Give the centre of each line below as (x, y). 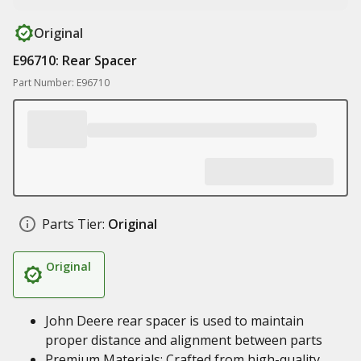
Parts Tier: (73, 224)
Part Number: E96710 (61, 83)
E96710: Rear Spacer (75, 60)
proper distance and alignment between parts (184, 340)
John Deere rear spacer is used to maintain (174, 321)
